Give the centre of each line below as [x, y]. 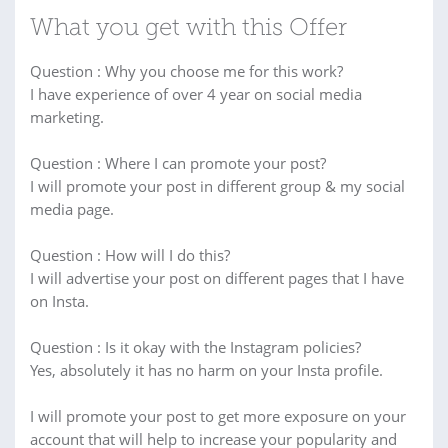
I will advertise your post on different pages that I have [217, 278]
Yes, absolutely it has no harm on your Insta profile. [206, 370]
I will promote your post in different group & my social [217, 186]
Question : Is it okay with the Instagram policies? [195, 347]
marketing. [67, 117]
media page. [72, 209]
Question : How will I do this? [130, 255]
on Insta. [59, 301]
